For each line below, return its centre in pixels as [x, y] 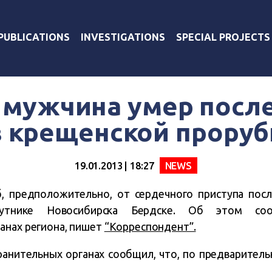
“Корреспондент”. [150, 226]
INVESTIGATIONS [123, 37]
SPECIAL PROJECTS [223, 37]
